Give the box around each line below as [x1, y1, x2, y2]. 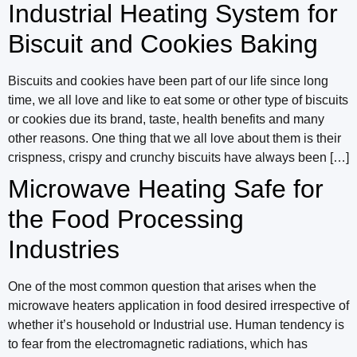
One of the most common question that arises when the [8, 280, 316, 293]
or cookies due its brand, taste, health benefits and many [8, 112, 324, 126]
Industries [8, 235, 120, 264]
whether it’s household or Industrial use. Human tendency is [8, 318, 344, 331]
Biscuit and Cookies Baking [8, 29, 318, 58]
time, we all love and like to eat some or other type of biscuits [8, 93, 348, 107]
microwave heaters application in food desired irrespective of [8, 299, 349, 312]
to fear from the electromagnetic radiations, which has [8, 337, 308, 351]
